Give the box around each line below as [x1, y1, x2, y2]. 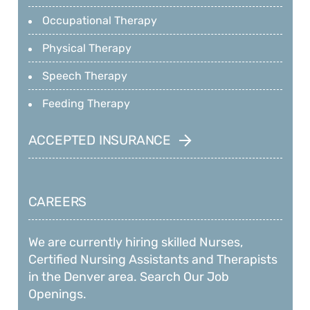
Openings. [28, 286, 86, 302]
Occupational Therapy [42, 14, 157, 28]
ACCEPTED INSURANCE [28, 132, 172, 149]
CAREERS [28, 194, 87, 210]
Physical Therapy [42, 42, 131, 55]
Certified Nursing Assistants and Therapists [28, 252, 277, 268]
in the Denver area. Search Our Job [28, 269, 229, 285]
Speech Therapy [42, 69, 127, 83]
